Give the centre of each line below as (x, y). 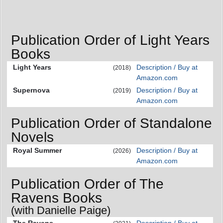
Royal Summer (37, 151)
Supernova (31, 90)
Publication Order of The (87, 184)
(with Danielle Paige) (61, 210)
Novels (32, 137)
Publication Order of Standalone (111, 123)
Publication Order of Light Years (110, 40)
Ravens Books (56, 198)
